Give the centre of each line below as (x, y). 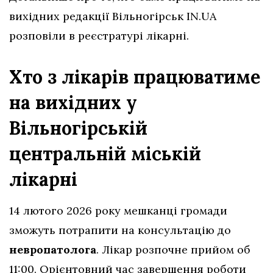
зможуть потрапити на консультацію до (120, 230)
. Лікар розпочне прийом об (173, 250)
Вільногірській (78, 128)
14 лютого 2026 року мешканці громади (118, 211)
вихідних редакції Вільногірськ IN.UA (113, 16)
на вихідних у (73, 103)
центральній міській (105, 154)
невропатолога (53, 250)
